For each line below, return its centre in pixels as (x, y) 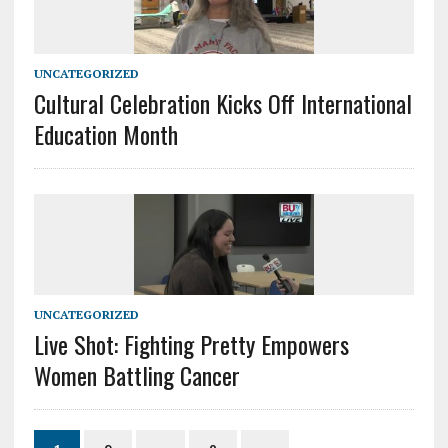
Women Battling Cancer (136, 375)
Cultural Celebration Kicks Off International (222, 103)
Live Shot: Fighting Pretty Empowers (191, 344)
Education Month (105, 134)
